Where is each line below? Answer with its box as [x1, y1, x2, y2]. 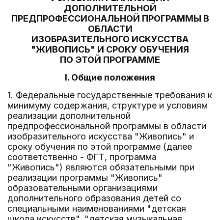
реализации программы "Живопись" [7, 172, 163, 183]
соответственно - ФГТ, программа [7, 152, 157, 162]
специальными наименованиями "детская [7, 203, 186, 214]
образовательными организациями [7, 183, 158, 193]
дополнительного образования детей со [7, 193, 181, 203]
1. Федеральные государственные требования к [7, 90, 212, 100]
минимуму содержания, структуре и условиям [7, 100, 208, 110]
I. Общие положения [65, 72, 155, 82]
